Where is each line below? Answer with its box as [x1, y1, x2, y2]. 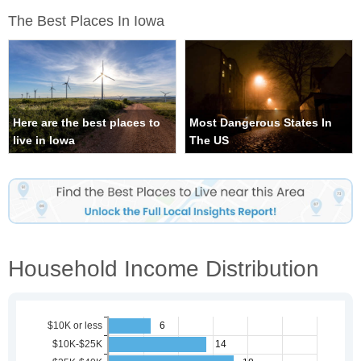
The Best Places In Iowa [8, 13, 164, 30]
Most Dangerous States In [189, 116, 332, 130]
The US [189, 134, 229, 147]
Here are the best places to [13, 116, 160, 130]
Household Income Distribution [8, 255, 319, 281]
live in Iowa [13, 134, 75, 147]
